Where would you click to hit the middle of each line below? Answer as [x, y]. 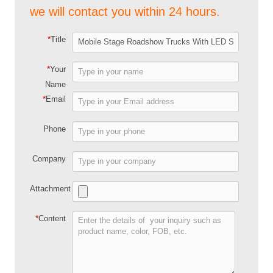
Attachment [51, 188]
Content [52, 218]
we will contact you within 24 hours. [125, 11]
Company [49, 158]
